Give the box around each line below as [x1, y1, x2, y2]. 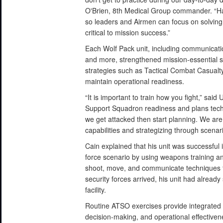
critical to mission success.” [85, 27, 171, 37]
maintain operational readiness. [85, 76, 185, 86]
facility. [85, 184, 107, 195]
